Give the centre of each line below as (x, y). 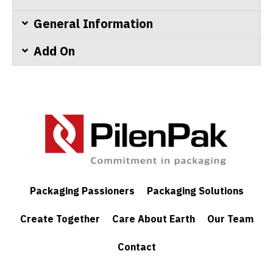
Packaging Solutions (195, 192)
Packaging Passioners (82, 192)
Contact (136, 248)
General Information (94, 25)
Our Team (230, 220)
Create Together (60, 220)
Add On (55, 52)
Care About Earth (153, 220)
